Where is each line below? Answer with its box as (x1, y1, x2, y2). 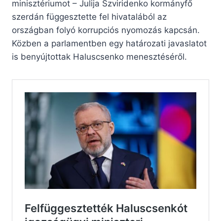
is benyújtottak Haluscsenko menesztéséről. (12, 52, 187, 62)
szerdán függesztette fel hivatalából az (12, 12, 167, 22)
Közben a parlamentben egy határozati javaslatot (12, 38, 207, 49)
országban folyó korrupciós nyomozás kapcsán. (12, 25, 200, 36)
